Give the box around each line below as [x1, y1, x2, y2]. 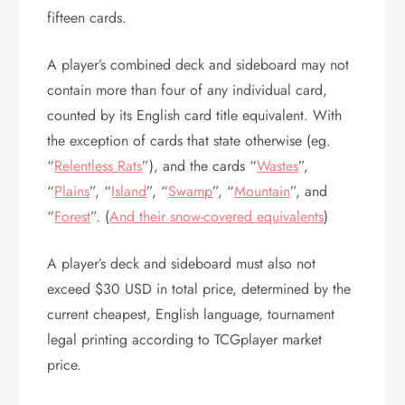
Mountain [234, 181, 291, 202]
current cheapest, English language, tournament [47, 304, 335, 325]
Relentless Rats [54, 155, 143, 176]
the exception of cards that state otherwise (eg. [47, 130, 332, 151]
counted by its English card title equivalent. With [47, 105, 343, 126]
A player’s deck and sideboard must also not [47, 253, 316, 274]
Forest [54, 206, 91, 227]
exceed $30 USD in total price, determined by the [47, 278, 352, 299]
